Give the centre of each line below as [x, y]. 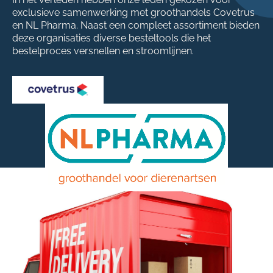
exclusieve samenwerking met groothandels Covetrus [133, 12]
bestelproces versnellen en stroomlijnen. [103, 51]
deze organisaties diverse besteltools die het [112, 38]
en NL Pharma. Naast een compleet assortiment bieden [136, 25]
